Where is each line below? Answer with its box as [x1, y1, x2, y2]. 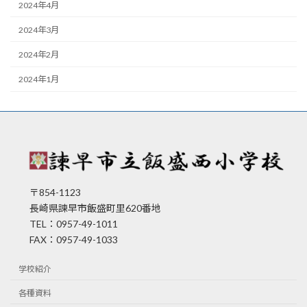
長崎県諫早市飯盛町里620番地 [10, 201, 161, 214]
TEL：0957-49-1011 [10, 217, 118, 230]
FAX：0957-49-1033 [10, 233, 118, 245]
